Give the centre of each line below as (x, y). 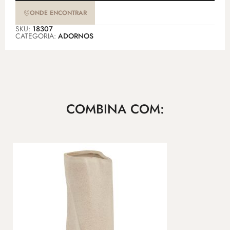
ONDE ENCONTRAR (58, 13)
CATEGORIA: (37, 36)
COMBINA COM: (115, 109)
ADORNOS (76, 36)
